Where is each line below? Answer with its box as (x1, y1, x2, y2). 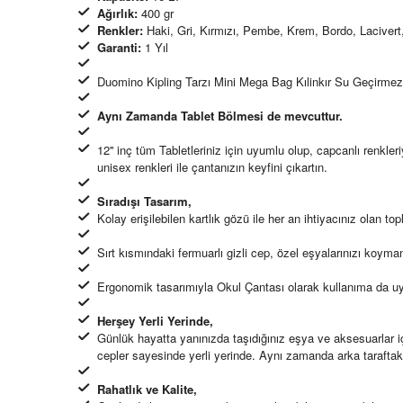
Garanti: (97, 39, 141, 57)
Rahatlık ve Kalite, (97, 381, 197, 399)
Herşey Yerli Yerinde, (97, 312, 213, 330)
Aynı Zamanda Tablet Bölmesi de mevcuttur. (97, 107, 346, 125)
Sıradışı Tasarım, (97, 193, 192, 210)
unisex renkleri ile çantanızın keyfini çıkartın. (97, 158, 327, 176)
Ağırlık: (97, 4, 138, 22)
